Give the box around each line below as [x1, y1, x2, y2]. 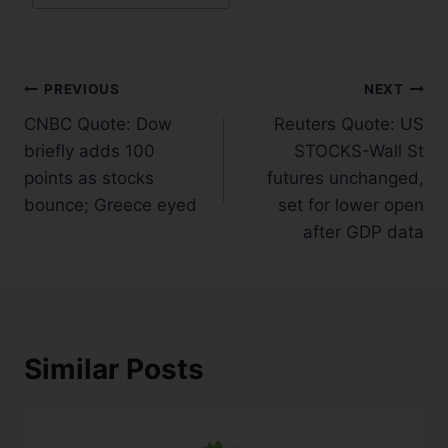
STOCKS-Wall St [294, 140, 424, 161]
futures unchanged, [267, 167, 424, 188]
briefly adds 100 [24, 140, 155, 161]
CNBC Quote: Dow [24, 113, 172, 134]
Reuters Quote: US [274, 113, 424, 134]
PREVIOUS [44, 81, 120, 98]
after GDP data [303, 221, 424, 242]
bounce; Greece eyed [24, 194, 197, 215]
